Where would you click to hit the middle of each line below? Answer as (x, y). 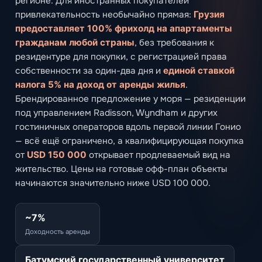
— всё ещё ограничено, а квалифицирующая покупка (130, 141)
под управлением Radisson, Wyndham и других (116, 113)
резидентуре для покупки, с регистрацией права (121, 56)
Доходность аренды (58, 232)
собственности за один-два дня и (89, 70)
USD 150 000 (57, 154)
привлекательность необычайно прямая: (104, 14)
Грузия (209, 14)
